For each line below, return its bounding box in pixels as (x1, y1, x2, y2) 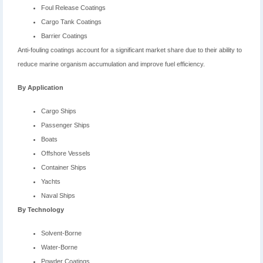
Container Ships (41, 164, 86, 171)
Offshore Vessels (41, 150, 90, 157)
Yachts (41, 178, 60, 186)
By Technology (18, 206, 64, 214)
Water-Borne (41, 244, 77, 251)
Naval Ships (41, 192, 75, 200)
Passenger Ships (41, 122, 90, 129)
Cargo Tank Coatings (41, 18, 102, 26)
